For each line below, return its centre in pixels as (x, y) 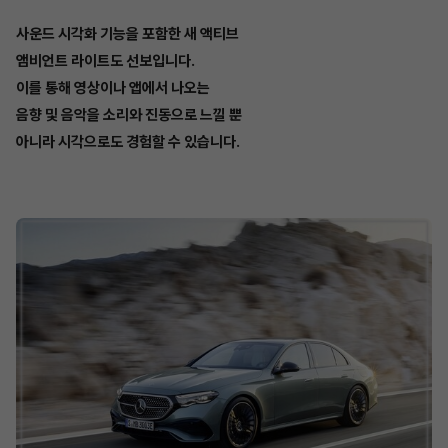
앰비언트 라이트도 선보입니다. (105, 61)
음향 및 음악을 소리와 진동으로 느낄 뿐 (129, 115)
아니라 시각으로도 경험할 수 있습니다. (128, 142)
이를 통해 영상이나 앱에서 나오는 (113, 88)
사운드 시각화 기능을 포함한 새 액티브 (127, 34)
